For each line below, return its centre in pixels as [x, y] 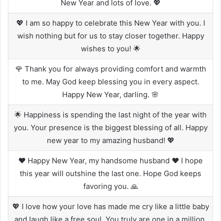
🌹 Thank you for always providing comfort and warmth [110, 69]
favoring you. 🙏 [110, 186]
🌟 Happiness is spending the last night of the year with [110, 114]
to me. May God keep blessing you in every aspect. [110, 81]
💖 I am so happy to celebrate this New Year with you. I [110, 23]
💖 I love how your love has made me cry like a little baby [110, 206]
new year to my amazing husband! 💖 [110, 140]
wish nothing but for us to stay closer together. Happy [110, 36]
